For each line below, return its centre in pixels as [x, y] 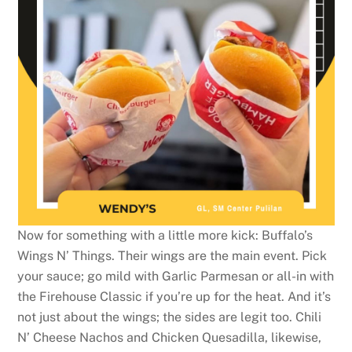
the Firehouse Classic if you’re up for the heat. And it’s [174, 297]
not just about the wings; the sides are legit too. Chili [170, 317]
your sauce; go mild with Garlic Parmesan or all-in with [176, 277]
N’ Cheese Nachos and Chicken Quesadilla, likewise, [170, 338]
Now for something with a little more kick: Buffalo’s [165, 236]
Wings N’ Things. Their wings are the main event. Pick [172, 256]
